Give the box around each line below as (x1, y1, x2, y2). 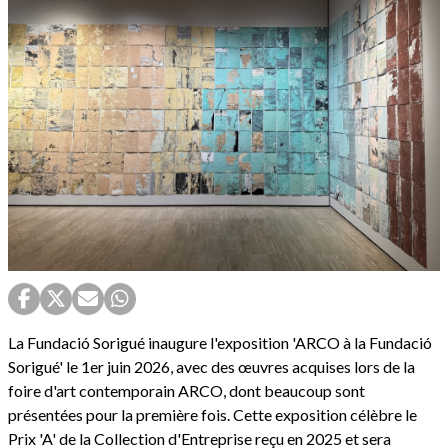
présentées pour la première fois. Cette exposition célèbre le (8, 405, 417, 425)
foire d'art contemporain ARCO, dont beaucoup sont (8, 381, 365, 401)
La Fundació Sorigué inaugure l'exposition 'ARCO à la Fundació (8, 333, 432, 353)
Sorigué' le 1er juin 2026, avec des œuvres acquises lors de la (8, 357, 415, 377)
